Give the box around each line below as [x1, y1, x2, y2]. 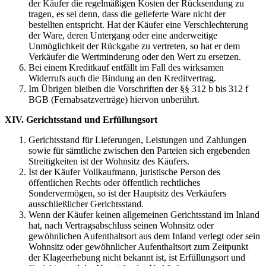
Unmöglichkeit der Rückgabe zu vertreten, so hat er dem [28, 41, 240, 52]
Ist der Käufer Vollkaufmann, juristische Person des [28, 167, 220, 178]
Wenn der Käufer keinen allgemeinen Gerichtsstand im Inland [28, 210, 259, 220]
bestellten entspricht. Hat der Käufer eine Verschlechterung [28, 20, 248, 30]
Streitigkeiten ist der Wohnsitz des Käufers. [28, 156, 189, 167]
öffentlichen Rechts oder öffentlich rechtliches [28, 178, 200, 188]
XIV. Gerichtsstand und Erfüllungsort [5, 115, 157, 125]
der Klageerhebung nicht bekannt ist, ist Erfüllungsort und [28, 252, 245, 263]
